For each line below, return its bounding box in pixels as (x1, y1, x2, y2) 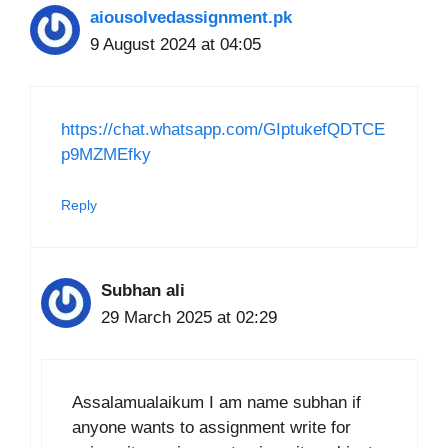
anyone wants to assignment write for (72, 417, 351, 437)
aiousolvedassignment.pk (90, 8, 292, 28)
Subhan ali (101, 281, 185, 301)
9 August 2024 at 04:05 (90, 35, 261, 55)
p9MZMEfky (61, 144, 151, 164)
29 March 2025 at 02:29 (101, 308, 277, 328)
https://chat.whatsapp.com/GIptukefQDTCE (61, 119, 385, 139)
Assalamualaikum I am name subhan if (72, 392, 361, 412)
